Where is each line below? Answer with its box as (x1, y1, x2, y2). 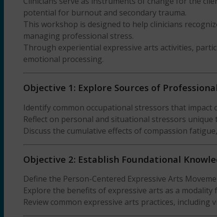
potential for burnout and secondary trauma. (23, 7, 186, 18)
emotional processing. (23, 54, 104, 65)
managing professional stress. (23, 31, 134, 42)
